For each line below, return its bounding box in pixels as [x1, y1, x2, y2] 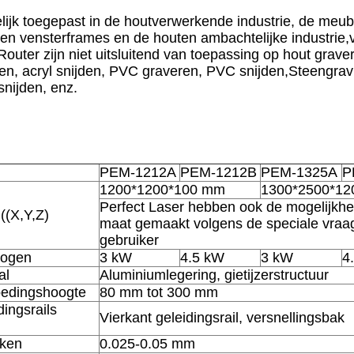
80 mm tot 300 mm [100, 284, 218, 300]
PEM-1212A [100, 164, 176, 180]
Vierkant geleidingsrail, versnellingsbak [100, 309, 345, 326]
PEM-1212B [180, 164, 257, 180]
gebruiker [100, 232, 159, 248]
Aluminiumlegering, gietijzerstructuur [100, 266, 329, 283]
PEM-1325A [261, 164, 337, 180]
